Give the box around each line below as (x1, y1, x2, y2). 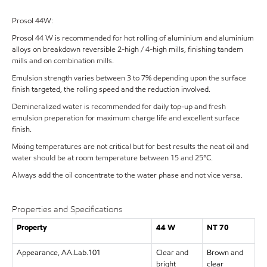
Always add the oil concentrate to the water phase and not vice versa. (12, 169, 243, 181)
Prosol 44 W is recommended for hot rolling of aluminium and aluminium (12, 32, 254, 44)
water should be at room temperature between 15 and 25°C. (12, 152, 213, 163)
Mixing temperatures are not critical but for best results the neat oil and (12, 141, 249, 152)
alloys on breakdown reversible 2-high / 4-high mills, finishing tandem (12, 44, 243, 55)
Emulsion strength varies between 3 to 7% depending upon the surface (12, 72, 246, 83)
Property (16, 222, 47, 233)
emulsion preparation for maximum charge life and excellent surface (12, 112, 240, 123)
